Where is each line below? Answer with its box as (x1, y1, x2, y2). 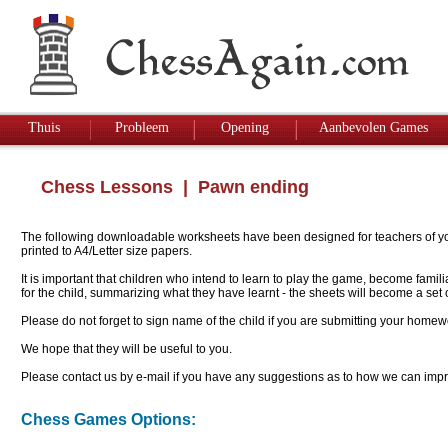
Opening (221, 120, 269, 135)
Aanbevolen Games (318, 120, 428, 135)
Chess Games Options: (21, 411, 196, 429)
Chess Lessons (41, 177, 173, 198)
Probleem (115, 120, 169, 135)
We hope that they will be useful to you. (21, 342, 232, 356)
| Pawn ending (173, 177, 309, 198)
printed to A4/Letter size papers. (21, 244, 192, 258)
